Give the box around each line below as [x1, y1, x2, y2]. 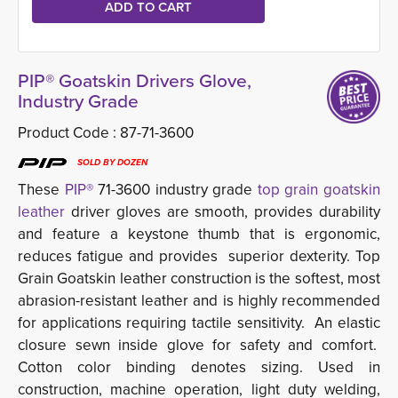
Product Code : [18, 122, 120, 143]
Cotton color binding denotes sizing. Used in [18, 356, 380, 378]
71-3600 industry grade [92, 179, 253, 200]
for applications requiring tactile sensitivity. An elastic [18, 312, 380, 333]
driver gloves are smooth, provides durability [65, 201, 380, 222]
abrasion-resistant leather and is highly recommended [18, 290, 380, 311]
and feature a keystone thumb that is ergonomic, [18, 223, 380, 244]
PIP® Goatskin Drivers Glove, [18, 67, 251, 93]
